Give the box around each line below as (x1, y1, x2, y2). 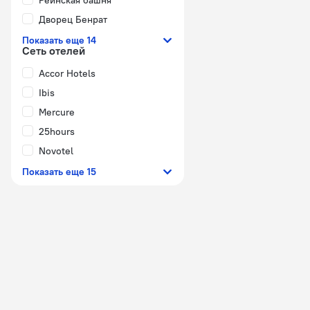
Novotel (39, 145, 73, 157)
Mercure (39, 106, 75, 118)
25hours (39, 125, 75, 138)
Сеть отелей (22, 44, 85, 57)
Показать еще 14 (22, 34, 96, 46)
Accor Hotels (39, 67, 95, 80)
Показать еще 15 (22, 165, 96, 178)
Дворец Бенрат (39, 13, 107, 26)
